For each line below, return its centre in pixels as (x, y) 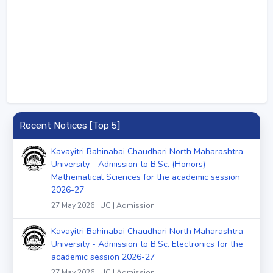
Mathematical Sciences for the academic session (146, 177)
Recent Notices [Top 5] (69, 125)
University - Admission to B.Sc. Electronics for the (147, 244)
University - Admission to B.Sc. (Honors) (128, 164)
